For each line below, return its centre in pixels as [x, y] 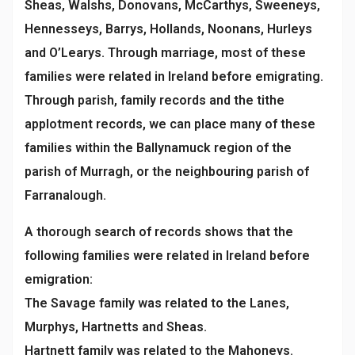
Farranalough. [65, 195]
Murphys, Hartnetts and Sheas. [116, 326]
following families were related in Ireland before [167, 255]
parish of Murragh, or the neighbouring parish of [167, 171]
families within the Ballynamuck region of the [158, 147]
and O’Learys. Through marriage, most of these [165, 52]
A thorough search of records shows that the [159, 231]
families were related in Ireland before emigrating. [174, 76]
